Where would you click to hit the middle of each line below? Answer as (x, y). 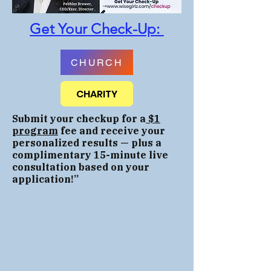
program (35, 131)
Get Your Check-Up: (97, 29)
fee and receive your (112, 131)
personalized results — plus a (87, 143)
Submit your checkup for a (79, 119)
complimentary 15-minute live (90, 155)
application (41, 179)
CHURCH (97, 62)
